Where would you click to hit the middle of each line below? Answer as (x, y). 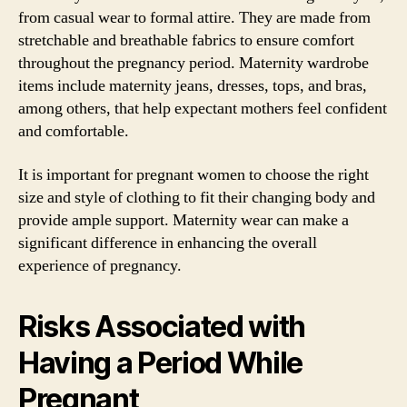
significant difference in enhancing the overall (168, 243)
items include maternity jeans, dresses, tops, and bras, (193, 86)
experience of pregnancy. (100, 265)
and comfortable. (74, 131)
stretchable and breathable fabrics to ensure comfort (186, 40)
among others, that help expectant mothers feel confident (203, 109)
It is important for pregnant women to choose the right (194, 174)
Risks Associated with (162, 326)
